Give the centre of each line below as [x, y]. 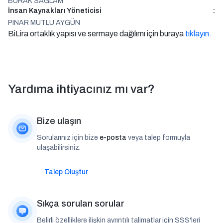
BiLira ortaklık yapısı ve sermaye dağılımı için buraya [97, 34]
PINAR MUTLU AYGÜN [44, 23]
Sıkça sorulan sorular [81, 204]
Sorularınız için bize [68, 138]
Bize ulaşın [59, 121]
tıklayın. [198, 34]
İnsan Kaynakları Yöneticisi [55, 11]
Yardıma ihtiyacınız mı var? [81, 89]
